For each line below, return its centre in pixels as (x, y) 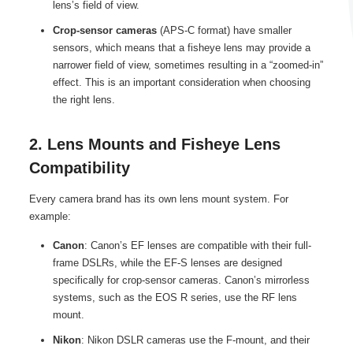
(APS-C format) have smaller (224, 31)
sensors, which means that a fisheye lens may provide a (181, 48)
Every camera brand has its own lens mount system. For (158, 199)
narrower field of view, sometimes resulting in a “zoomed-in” (188, 65)
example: (50, 217)
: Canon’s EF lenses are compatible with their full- (197, 246)
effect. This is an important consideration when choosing (181, 83)
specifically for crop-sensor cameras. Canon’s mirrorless (181, 281)
